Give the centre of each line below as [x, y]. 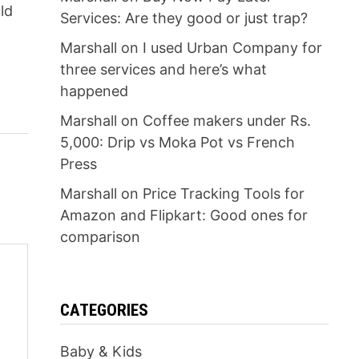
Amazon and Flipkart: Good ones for [184, 215]
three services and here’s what [163, 69]
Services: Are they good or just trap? [184, 18]
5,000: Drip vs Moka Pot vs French [177, 142]
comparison [100, 237]
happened [94, 91]
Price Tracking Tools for [223, 194]
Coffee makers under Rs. [226, 121]
